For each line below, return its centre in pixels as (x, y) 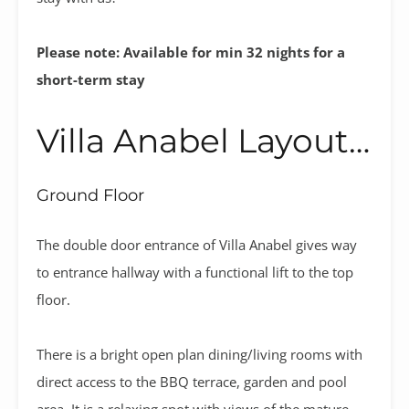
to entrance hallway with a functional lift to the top (195, 272)
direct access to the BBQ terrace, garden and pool (192, 381)
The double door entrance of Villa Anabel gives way (197, 244)
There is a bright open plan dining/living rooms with (199, 354)
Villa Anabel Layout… (203, 140)
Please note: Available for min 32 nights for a (191, 52)
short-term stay (91, 79)
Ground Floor (90, 195)
